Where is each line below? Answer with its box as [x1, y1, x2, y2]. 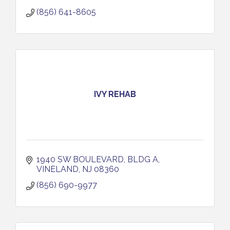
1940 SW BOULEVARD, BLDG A [36, 154, 158, 164]
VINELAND [36, 164, 79, 174]
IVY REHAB [94, 89, 136, 100]
